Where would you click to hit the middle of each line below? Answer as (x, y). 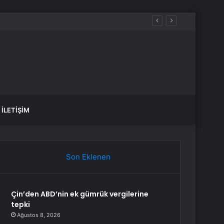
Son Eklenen (88, 157)
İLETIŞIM (15, 110)
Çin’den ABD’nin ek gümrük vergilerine (80, 194)
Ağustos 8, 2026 (39, 215)
